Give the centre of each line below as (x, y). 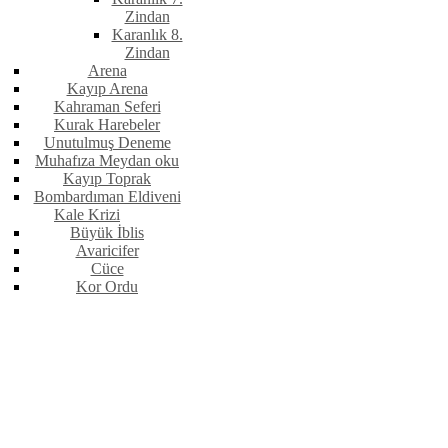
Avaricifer (107, 251)
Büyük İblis (107, 233)
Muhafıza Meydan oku (107, 161)
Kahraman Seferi (107, 107)
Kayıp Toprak (107, 179)
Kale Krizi (87, 215)
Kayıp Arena (107, 89)
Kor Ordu (107, 287)
